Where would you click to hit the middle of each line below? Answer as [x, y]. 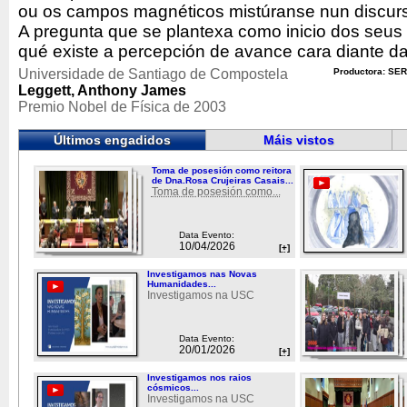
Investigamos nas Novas [202, 273]
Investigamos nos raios [199, 377]
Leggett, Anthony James [102, 90]
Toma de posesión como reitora [221, 170]
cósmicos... [173, 387]
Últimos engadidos [112, 140]
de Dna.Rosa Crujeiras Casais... [222, 180]
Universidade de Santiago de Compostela [153, 74]
